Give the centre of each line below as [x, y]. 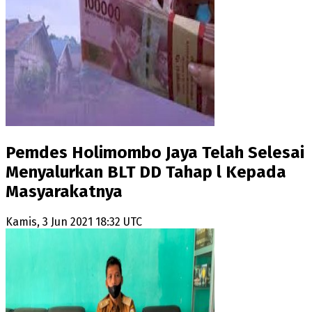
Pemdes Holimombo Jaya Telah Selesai [155, 152]
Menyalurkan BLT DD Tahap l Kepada [146, 172]
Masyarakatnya [64, 191]
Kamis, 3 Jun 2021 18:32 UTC [74, 221]
